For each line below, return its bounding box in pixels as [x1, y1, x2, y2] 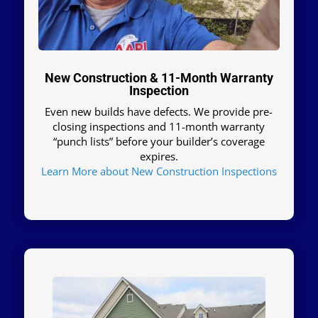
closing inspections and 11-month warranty [53, 119, 265, 134]
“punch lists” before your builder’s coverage [53, 134, 265, 149]
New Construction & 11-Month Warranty [44, 70, 273, 86]
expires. [139, 149, 178, 164]
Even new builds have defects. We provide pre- [45, 104, 273, 119]
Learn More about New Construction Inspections [40, 164, 277, 179]
